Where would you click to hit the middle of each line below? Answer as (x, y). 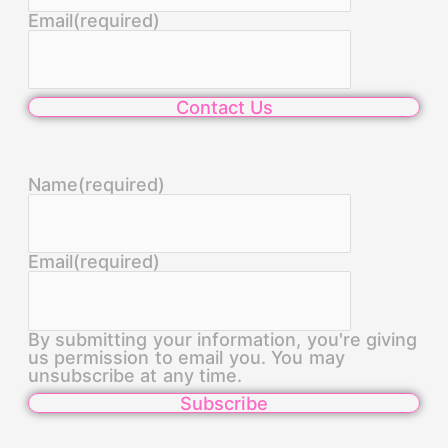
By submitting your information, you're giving (222, 339)
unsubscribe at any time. (135, 375)
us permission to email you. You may (186, 357)
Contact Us (224, 106)
